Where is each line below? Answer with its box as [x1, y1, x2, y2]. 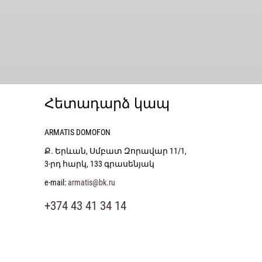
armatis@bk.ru [68, 178, 115, 187]
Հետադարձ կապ [44, 95, 170, 112]
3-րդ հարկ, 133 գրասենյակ [44, 159, 154, 168]
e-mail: [44, 178, 68, 187]
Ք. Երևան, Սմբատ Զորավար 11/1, [44, 146, 187, 156]
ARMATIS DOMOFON [44, 127, 111, 137]
